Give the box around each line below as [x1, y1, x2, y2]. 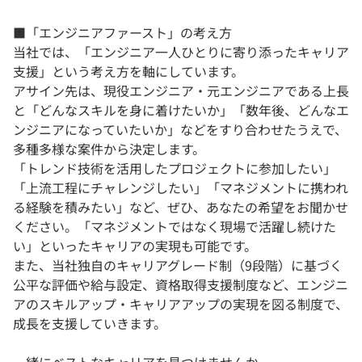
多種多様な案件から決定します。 [13, 139, 205, 159]
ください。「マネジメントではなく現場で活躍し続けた [13, 217, 336, 237]
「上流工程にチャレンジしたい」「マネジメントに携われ [13, 178, 348, 198]
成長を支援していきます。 [13, 314, 166, 334]
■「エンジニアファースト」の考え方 [13, 23, 232, 43]
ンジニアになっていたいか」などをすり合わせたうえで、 [13, 120, 347, 140]
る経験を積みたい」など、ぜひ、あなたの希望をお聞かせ [13, 197, 348, 217]
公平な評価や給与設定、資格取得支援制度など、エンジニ [13, 275, 348, 295]
